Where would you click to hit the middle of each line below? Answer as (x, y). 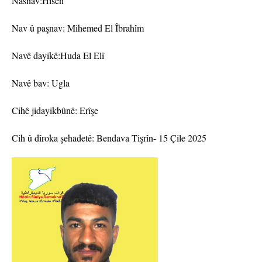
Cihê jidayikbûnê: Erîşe (55, 111)
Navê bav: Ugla (41, 83)
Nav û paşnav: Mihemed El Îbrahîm (78, 28)
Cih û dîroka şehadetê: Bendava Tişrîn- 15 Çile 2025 (109, 138)
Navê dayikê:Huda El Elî (58, 56)
